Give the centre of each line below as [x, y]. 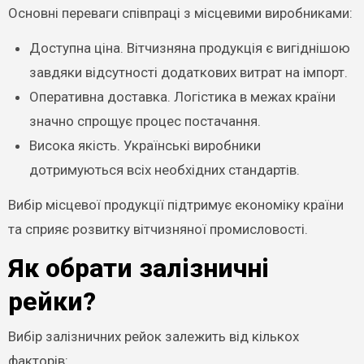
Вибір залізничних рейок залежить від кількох [153, 336]
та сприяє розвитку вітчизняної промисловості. [158, 229]
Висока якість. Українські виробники [145, 145]
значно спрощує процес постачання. [145, 121]
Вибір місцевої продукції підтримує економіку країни [175, 205]
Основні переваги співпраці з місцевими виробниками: [180, 13]
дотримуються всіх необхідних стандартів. [164, 170]
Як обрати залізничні [138, 268]
